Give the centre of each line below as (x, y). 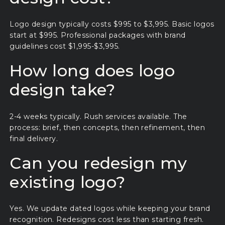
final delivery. (34, 138)
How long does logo (92, 71)
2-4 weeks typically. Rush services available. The (98, 116)
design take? (63, 90)
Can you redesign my (98, 163)
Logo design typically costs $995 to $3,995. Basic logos (112, 24)
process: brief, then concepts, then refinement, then (107, 127)
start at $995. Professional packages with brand (98, 35)
